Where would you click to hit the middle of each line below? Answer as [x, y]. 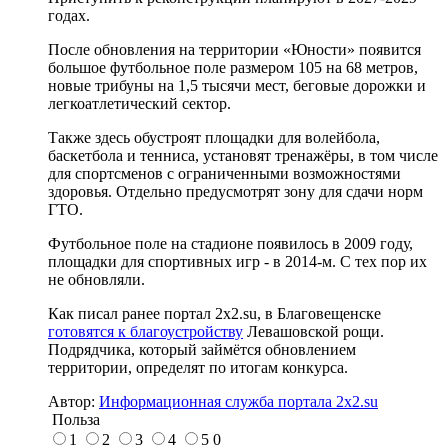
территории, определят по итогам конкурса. [198, 367]
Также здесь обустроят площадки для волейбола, [214, 137]
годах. [71, 15]
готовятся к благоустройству [145, 331]
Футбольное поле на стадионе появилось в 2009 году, [230, 243]
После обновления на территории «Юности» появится [234, 49]
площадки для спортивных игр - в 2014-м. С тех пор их [237, 261]
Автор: [73, 401]
